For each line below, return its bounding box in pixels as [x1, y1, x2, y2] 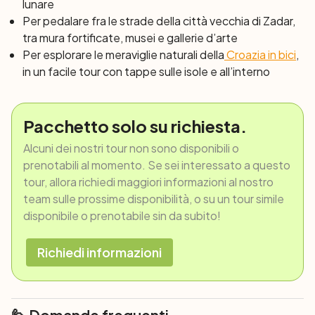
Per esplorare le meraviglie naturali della [22, 47, 224, 62]
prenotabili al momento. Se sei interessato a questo [23, 157, 290, 172]
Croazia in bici [224, 47, 296, 62]
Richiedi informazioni [37, 244, 162, 260]
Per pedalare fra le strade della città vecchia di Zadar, [22, 13, 295, 28]
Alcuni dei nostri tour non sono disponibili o [23, 141, 239, 155]
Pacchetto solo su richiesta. [23, 115, 247, 136]
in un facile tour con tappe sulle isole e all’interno [22, 64, 270, 79]
